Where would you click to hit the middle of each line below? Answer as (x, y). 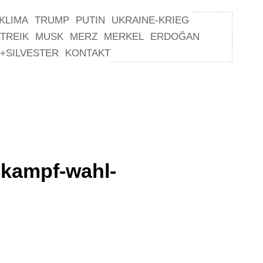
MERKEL (124, 37)
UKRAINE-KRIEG (150, 20)
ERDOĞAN (175, 37)
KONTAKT (88, 53)
